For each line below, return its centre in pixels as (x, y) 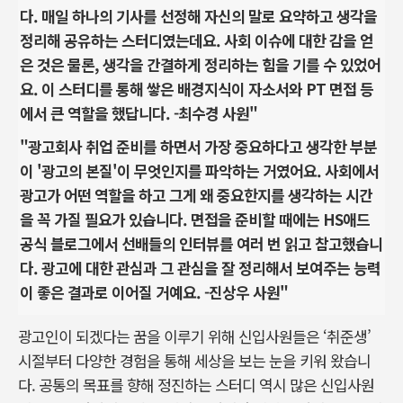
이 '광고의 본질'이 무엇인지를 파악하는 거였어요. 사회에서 (199, 170)
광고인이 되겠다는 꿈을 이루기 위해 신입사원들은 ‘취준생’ (194, 336)
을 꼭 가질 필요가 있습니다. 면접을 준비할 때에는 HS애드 (195, 219)
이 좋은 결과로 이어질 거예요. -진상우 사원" (154, 291)
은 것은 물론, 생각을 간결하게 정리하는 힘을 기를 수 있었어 (200, 64)
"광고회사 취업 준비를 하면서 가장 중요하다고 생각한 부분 (198, 146)
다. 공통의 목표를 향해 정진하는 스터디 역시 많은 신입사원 (196, 384)
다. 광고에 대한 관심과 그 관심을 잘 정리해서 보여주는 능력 (200, 267)
